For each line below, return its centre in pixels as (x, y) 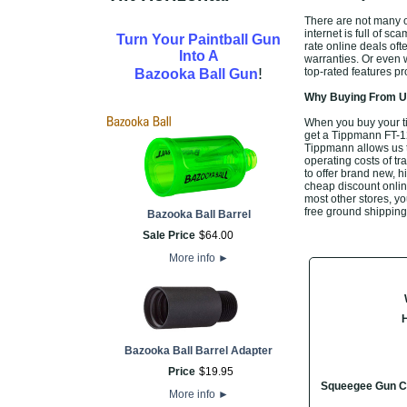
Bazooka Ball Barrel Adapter (199, 351)
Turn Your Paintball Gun (199, 40)
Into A (199, 56)
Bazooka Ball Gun (196, 74)
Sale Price (169, 235)
